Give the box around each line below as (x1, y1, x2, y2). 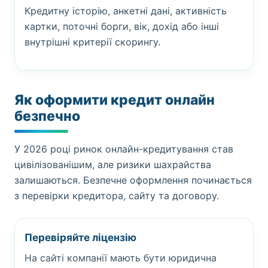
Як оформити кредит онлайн (14, 92, 215, 108)
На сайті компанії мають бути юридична (25, 252, 217, 264)
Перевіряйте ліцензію (25, 232, 136, 243)
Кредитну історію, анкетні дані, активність (25, 5, 227, 17)
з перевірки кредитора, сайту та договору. (14, 190, 219, 202)
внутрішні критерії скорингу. (25, 36, 160, 48)
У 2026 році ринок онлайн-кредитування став (14, 143, 233, 155)
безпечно (14, 108, 80, 124)
